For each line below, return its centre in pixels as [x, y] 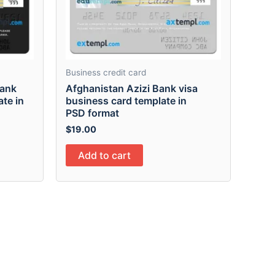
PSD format [92, 113]
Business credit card [106, 72]
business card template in [126, 100]
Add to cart [104, 155]
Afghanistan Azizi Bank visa [132, 88]
